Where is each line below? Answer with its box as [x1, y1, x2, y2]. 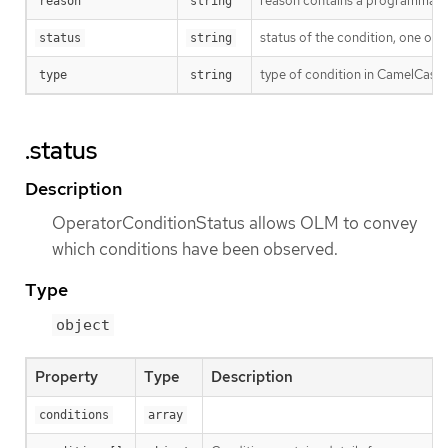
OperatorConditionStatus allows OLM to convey [52, 211, 417, 234]
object [56, 316, 110, 335]
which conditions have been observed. [52, 237, 338, 260]
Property [35, 367, 98, 388]
